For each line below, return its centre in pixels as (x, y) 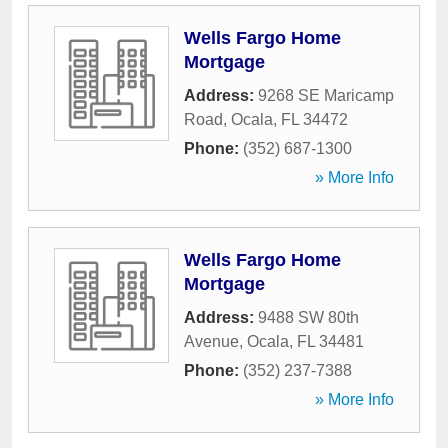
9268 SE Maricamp (326, 95)
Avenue (211, 341)
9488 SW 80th (308, 317)
